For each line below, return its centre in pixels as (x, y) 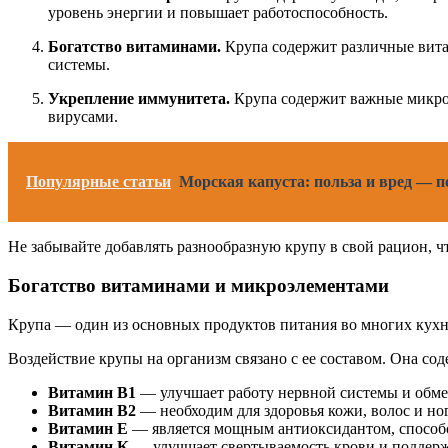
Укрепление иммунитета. (139, 99)
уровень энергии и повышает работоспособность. (218, 13)
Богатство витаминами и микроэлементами (198, 286)
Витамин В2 (92, 410)
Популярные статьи (98, 182)
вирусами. (83, 117)
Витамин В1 (92, 392)
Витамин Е (88, 428)
